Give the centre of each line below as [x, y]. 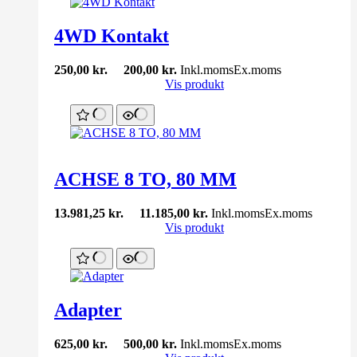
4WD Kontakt [112, 36]
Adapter [88, 310]
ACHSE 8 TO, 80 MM [145, 179]
